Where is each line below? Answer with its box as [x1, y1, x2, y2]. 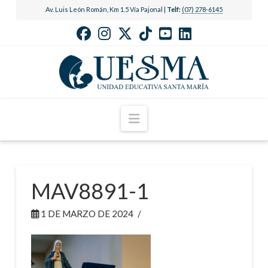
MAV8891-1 [31, 178, 149, 205]
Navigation [138, 109, 199, 125]
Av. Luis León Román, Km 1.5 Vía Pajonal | [45, 5, 167, 13]
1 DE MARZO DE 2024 [38, 208, 133, 220]
